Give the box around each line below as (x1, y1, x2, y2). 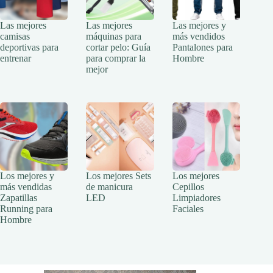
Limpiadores (172, 192, 221, 203)
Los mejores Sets (86, 170, 152, 181)
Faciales (172, 203, 204, 214)
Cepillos (172, 181, 204, 192)
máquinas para (86, 31, 142, 42)
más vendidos (172, 31, 225, 42)
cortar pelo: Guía (86, 42, 151, 53)
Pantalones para (172, 42, 233, 53)
